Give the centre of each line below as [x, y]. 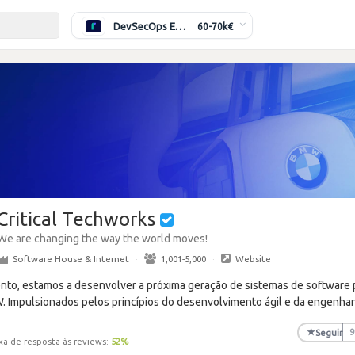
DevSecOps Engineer [180, 26]
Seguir [328, 332]
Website [253, 259]
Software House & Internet [71, 259]
